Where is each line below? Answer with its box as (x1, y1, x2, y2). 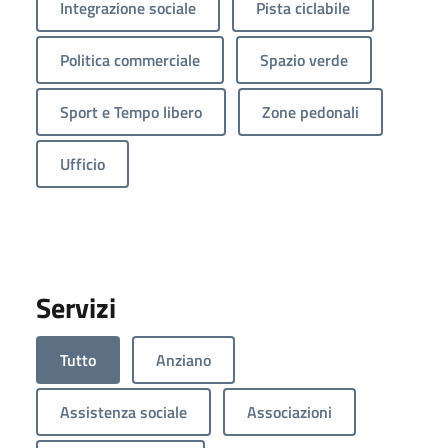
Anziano (156, 347, 211, 372)
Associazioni (247, 399, 332, 424)
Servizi (36, 285, 116, 329)
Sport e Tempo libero (60, 99, 202, 124)
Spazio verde (260, 47, 348, 72)
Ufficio (60, 151, 105, 176)
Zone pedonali (262, 99, 359, 124)
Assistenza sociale (60, 399, 187, 424)
